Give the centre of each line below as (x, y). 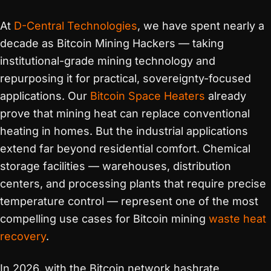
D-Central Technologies (76, 26)
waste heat (237, 219)
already (226, 96)
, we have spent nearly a (201, 26)
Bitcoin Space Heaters (148, 96)
